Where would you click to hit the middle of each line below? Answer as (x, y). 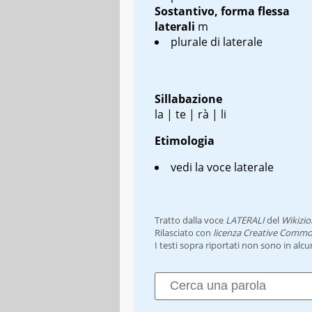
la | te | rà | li (190, 114)
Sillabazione (188, 99)
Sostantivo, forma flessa (222, 11)
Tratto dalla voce (190, 220)
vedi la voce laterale (222, 167)
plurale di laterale (217, 41)
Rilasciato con (184, 232)
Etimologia (185, 140)
